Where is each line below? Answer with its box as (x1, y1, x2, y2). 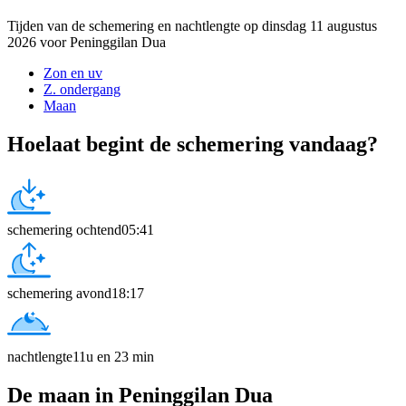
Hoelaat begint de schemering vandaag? (7, 131, 378, 156)
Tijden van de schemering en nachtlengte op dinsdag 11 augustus (7, 17, 377, 34)
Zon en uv (43, 64, 102, 81)
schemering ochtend (7, 221, 121, 237)
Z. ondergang (43, 81, 121, 97)
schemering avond (7, 285, 111, 301)
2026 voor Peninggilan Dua (7, 34, 166, 50)
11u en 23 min (72, 348, 154, 364)
